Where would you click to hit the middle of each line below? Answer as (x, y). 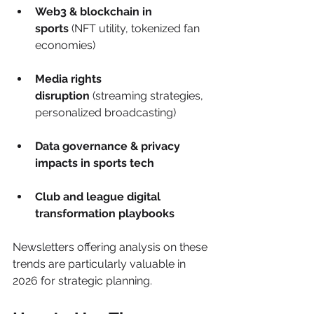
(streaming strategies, (148, 95)
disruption (62, 95)
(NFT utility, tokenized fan (136, 28)
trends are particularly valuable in (101, 264)
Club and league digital (99, 196)
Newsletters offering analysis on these (111, 247)
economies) (65, 45)
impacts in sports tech (95, 163)
